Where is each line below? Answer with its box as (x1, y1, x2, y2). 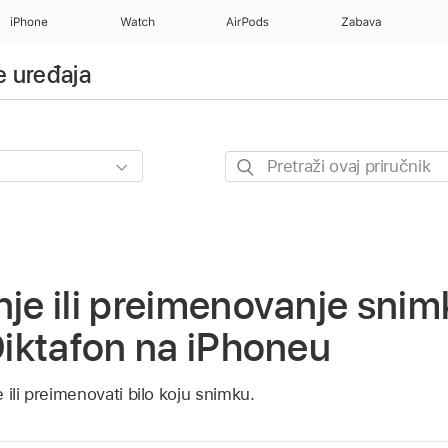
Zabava (340, 15, 384, 29)
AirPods (226, 15, 270, 29)
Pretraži (224, 153, 283, 174)
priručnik (224, 205, 291, 226)
